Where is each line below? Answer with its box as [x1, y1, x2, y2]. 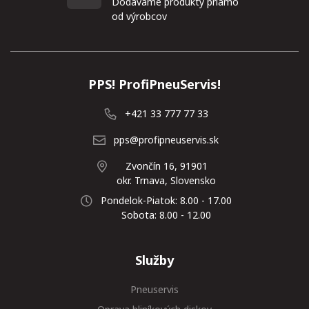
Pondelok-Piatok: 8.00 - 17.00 [101, 194, 232, 208]
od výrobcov [111, 10, 167, 23]
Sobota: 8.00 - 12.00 [121, 208, 211, 222]
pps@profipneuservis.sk [114, 133, 219, 147]
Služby [135, 252, 174, 269]
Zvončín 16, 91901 [125, 159, 208, 173]
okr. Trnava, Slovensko [117, 174, 216, 188]
